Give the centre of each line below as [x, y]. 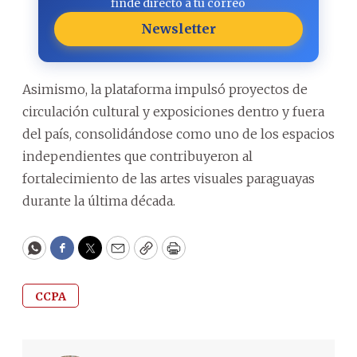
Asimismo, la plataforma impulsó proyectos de [165, 90]
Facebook [94, 255]
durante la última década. [99, 201]
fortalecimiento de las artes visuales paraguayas [169, 179]
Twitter [116, 255]
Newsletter [178, 29]
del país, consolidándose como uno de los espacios [178, 134]
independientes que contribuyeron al [137, 157]
